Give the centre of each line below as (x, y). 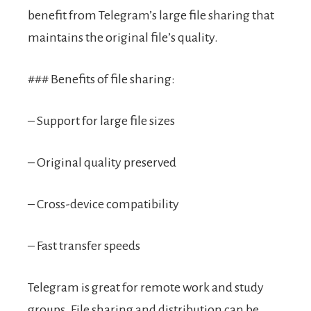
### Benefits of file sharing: (101, 79)
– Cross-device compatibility (103, 204)
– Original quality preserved (102, 163)
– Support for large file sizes (101, 121)
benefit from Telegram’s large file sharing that (151, 16)
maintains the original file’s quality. (123, 38)
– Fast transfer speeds (84, 246)
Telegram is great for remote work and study (146, 288)
